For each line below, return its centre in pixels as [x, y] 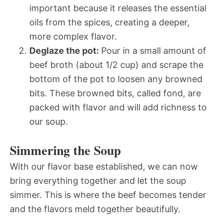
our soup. [49, 121]
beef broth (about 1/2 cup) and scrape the [116, 65]
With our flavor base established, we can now [104, 166]
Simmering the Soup [65, 150]
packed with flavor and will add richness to [118, 107]
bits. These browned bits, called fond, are [115, 93]
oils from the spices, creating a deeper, [109, 22]
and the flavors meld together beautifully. [95, 209]
